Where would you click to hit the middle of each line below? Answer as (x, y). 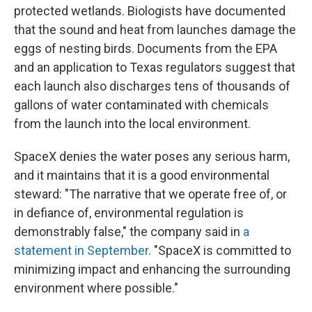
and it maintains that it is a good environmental (142, 175)
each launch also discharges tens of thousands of (152, 86)
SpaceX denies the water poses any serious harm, (152, 156)
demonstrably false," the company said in (128, 231)
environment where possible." (96, 288)
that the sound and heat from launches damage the (155, 29)
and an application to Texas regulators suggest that (155, 67)
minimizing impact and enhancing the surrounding (152, 269)
